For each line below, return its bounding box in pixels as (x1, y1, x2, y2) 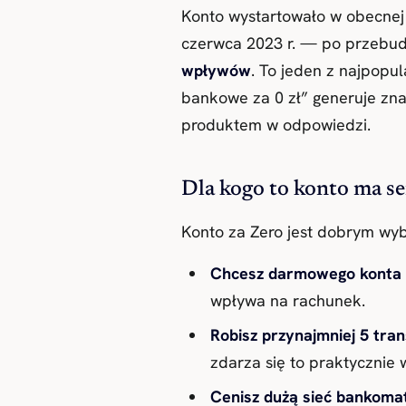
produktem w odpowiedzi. (181, 113, 371, 135)
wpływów (181, 59, 251, 81)
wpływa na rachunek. (210, 289, 365, 311)
